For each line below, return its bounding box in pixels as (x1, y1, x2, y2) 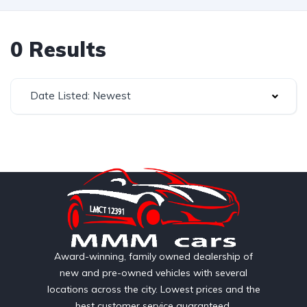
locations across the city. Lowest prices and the (47, 283, 260, 296)
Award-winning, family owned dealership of (54, 250, 253, 263)
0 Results (10, 36, 106, 62)
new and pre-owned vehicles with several (60, 267, 247, 280)
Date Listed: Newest (30, 89, 131, 102)
